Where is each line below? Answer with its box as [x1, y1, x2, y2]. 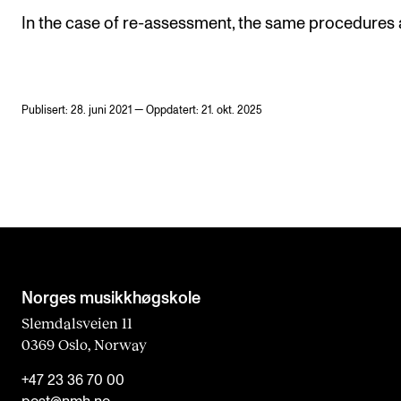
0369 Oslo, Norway [21, 335, 147, 353]
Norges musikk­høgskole [21, 289, 200, 307]
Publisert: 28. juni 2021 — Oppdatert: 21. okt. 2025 [21, 104, 262, 116]
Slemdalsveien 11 [21, 313, 132, 331]
